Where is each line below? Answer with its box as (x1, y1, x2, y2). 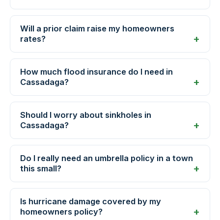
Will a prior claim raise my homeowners (20, 24, 174, 34)
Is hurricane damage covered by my (20, 196, 161, 207)
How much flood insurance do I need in (20, 67, 173, 77)
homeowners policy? (20, 207, 103, 217)
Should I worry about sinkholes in (20, 110, 151, 120)
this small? (20, 164, 61, 174)
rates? (20, 34, 46, 44)
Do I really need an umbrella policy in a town (20, 153, 193, 164)
